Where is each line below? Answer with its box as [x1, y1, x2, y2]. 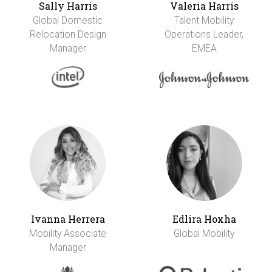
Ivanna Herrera [30, 212, 105, 226]
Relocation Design [29, 29, 106, 41]
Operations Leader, [165, 29, 244, 41]
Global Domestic [33, 15, 103, 27]
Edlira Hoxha [172, 212, 236, 226]
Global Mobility [174, 228, 235, 240]
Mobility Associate [29, 228, 107, 240]
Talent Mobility [174, 15, 234, 27]
